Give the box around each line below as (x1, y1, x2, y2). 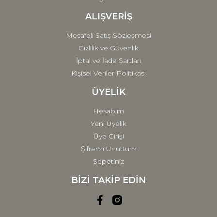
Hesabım (93, 107, 124, 115)
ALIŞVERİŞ (85, 11, 132, 22)
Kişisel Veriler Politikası (71, 69, 146, 77)
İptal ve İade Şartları (76, 56, 141, 65)
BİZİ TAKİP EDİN (71, 175, 146, 186)
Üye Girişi (93, 132, 124, 140)
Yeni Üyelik (91, 119, 126, 128)
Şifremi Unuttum (80, 144, 137, 153)
